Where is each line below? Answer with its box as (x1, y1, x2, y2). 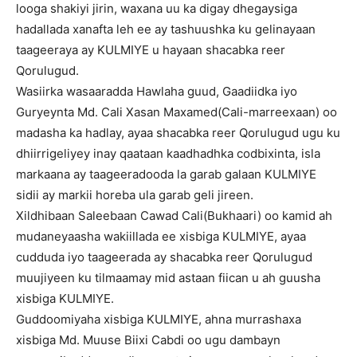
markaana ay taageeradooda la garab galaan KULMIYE (16, 167, 316, 182)
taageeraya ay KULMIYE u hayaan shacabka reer (16, 42, 285, 57)
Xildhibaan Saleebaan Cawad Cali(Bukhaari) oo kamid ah (16, 208, 332, 223)
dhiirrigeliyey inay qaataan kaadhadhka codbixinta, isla (16, 146, 320, 161)
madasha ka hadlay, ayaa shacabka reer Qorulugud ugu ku (16, 125, 340, 140)
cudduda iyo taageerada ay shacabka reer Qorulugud (16, 249, 312, 265)
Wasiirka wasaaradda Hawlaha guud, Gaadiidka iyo (16, 84, 297, 99)
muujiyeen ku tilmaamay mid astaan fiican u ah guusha (16, 270, 320, 285)
